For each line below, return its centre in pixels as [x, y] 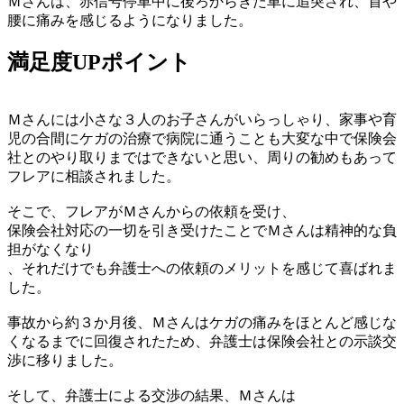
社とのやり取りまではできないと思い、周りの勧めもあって [202, 158]
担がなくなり [50, 250]
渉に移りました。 [65, 361]
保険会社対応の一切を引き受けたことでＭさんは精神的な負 [202, 231]
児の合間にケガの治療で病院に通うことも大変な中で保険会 [202, 139]
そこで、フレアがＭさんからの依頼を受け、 [151, 212]
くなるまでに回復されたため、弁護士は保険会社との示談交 [202, 342]
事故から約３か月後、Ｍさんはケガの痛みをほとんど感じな [202, 323]
